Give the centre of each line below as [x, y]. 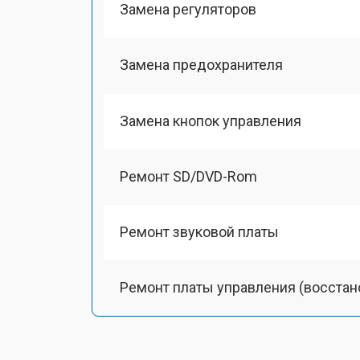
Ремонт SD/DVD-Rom [188, 176]
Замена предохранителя [201, 65]
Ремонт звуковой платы [199, 232]
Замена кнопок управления [211, 121]
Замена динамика [179, 343]
